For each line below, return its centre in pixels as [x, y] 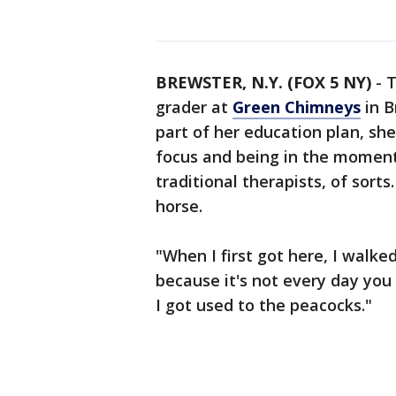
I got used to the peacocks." [264, 305]
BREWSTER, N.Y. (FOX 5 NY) [263, 82]
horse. [179, 206]
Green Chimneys [297, 107]
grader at [194, 107]
